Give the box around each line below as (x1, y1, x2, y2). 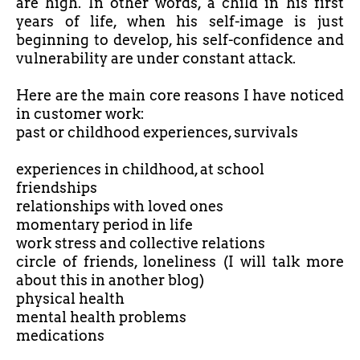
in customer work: (16, 105, 145, 123)
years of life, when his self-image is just (16, 13, 344, 31)
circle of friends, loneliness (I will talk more (16, 253, 344, 271)
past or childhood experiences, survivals (16, 124, 298, 141)
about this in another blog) (16, 272, 204, 289)
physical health (16, 290, 125, 308)
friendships (16, 179, 97, 197)
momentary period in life (16, 216, 193, 234)
